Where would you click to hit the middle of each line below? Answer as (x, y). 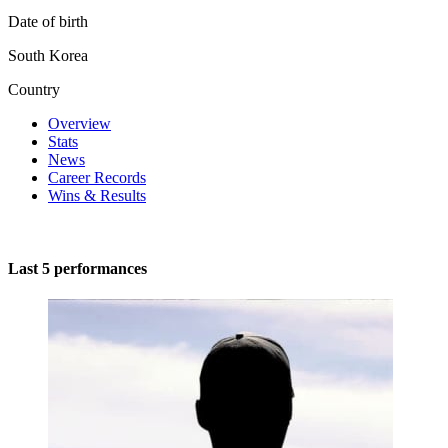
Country (34, 89)
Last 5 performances (77, 269)
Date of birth (48, 21)
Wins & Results (97, 195)
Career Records (97, 177)
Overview (79, 123)
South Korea (48, 55)
